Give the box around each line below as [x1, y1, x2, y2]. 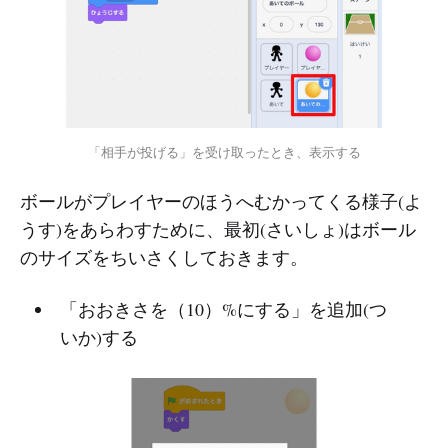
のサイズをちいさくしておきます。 [20, 245, 308, 270]
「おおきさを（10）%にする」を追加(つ [59, 297, 387, 322]
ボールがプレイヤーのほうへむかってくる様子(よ [20, 189, 422, 214]
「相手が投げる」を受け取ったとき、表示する [87, 143, 361, 160]
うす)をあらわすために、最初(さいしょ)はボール [20, 217, 416, 242]
